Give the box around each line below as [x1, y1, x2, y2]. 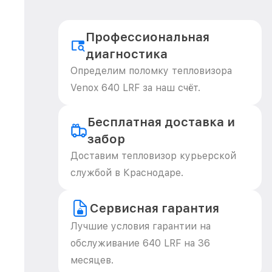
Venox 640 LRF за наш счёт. [70, 82, 200, 93]
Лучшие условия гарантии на [70, 220, 211, 232]
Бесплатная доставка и [87, 115, 235, 129]
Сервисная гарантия [90, 201, 219, 216]
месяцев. [70, 254, 114, 266]
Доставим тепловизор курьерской [70, 150, 236, 161]
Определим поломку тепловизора [70, 65, 232, 76]
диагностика [86, 47, 168, 61]
